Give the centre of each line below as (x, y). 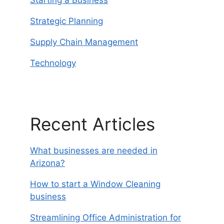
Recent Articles (92, 124)
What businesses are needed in (94, 150)
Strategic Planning (66, 21)
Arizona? (47, 163)
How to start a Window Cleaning (95, 184)
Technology (53, 63)
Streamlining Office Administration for (105, 217)
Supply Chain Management (84, 42)
